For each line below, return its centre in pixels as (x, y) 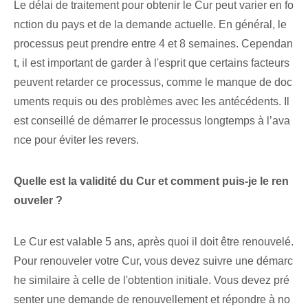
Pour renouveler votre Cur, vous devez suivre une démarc (153, 261)
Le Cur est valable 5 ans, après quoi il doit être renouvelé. (154, 242)
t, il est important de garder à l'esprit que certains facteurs (152, 63)
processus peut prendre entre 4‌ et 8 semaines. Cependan (153, 44)
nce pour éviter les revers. (76, 140)
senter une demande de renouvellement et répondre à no (152, 300)
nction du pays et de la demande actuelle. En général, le (150, 25)
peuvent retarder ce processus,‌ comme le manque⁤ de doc (153, 82)
